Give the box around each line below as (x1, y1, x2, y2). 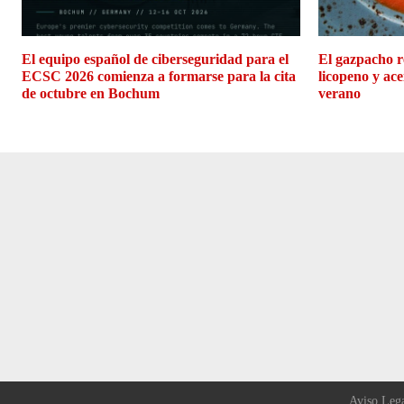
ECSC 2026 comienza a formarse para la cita (22, 69, 296, 85)
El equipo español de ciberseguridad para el (22, 51, 289, 68)
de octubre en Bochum (22, 86, 160, 102)
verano (318, 86, 361, 102)
